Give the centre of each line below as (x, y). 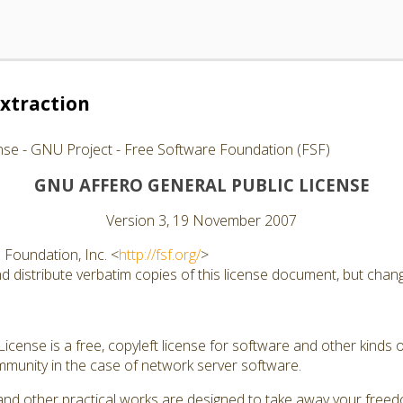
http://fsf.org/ (160, 255)
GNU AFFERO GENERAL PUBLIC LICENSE (201, 185)
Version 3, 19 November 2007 (201, 220)
